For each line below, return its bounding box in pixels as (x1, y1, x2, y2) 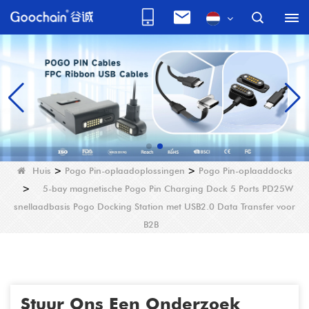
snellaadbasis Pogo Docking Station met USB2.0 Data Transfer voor (14, 201, 295, 212)
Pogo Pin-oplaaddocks (198, 165, 292, 177)
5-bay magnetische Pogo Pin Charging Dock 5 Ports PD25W (42, 183, 293, 195)
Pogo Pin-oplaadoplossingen (64, 165, 185, 177)
